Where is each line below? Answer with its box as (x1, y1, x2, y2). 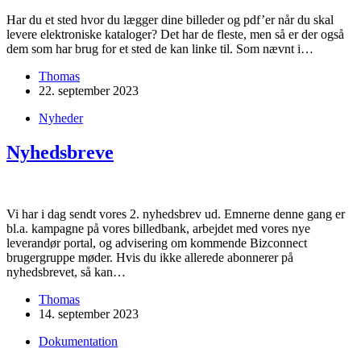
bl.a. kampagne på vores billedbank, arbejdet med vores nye (6, 221, 310, 235)
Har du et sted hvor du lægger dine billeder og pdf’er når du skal (6, 12, 334, 27)
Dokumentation (39, 334, 118, 348)
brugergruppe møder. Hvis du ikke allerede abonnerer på (6, 250, 293, 264)
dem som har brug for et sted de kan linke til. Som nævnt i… (6, 41, 313, 56)
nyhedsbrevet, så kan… (6, 264, 126, 279)
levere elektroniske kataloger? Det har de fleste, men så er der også (6, 27, 344, 41)
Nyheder (39, 110, 83, 125)
